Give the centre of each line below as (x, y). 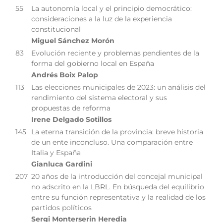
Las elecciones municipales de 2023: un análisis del (118, 87)
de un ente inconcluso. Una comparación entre (112, 142)
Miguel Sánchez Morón (73, 41)
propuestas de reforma (71, 108)
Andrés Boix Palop (65, 75)
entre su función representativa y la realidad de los (118, 197)
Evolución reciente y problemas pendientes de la (115, 53)
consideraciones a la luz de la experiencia (102, 19)
